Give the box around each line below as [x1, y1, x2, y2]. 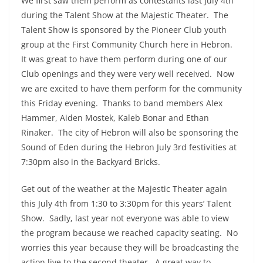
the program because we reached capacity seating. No [21, 227, 238, 238]
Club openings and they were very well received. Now [21, 68, 234, 79]
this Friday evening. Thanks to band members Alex [21, 97, 222, 109]
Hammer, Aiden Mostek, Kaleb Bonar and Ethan [21, 112, 209, 123]
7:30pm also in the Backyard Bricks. [21, 156, 165, 167]
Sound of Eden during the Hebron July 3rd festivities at [21, 141, 237, 153]
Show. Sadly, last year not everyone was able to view [21, 212, 229, 224]
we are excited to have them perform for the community [21, 82, 242, 94]
